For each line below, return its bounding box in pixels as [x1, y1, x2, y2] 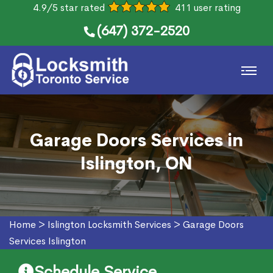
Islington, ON [80, 153, 193, 174]
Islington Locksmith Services [48, 218, 171, 231]
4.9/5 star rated [32, 1, 105, 14]
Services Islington [9, 235, 86, 247]
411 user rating [174, 1, 241, 14]
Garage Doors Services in [30, 130, 243, 151]
